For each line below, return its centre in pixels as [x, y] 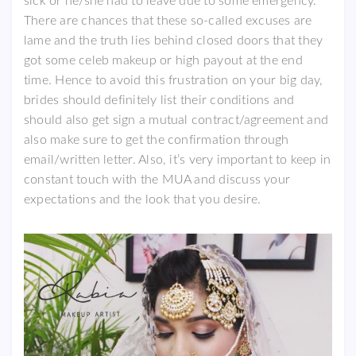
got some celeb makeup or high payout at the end [163, 61]
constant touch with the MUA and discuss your [157, 180]
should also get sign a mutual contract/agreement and [176, 120]
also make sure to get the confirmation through [157, 140]
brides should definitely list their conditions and [159, 101]
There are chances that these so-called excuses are [168, 21]
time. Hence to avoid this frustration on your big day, [174, 81]
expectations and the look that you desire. [143, 200]
